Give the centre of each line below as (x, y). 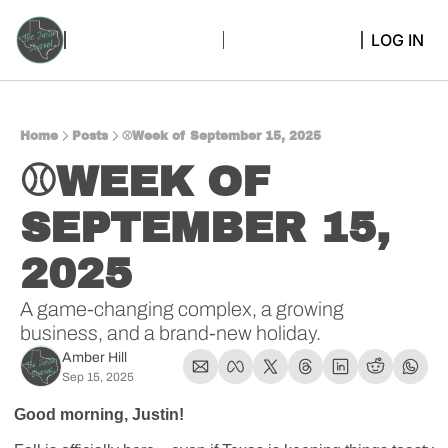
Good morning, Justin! (101, 414)
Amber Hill (94, 357)
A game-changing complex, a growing (182, 309)
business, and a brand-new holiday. (170, 333)
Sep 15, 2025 (98, 377)
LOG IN (397, 40)
